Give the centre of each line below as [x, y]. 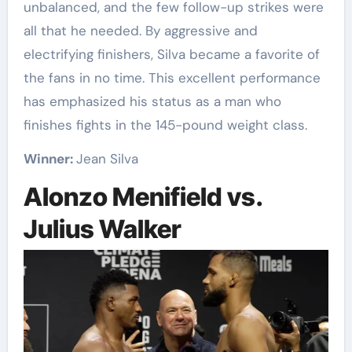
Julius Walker [102, 229]
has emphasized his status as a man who [152, 101]
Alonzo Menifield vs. [143, 196]
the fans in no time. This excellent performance [172, 77]
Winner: [49, 158]
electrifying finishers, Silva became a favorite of [171, 54]
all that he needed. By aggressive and [140, 30]
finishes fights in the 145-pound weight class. [165, 125]
